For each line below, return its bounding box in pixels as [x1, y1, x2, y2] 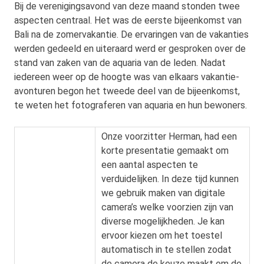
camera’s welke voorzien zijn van [101, 201, 233, 213]
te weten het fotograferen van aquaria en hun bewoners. [14, 99, 247, 111]
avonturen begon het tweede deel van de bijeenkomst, [14, 85, 240, 97]
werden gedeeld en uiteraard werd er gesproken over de [14, 42, 246, 54]
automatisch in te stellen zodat [101, 243, 232, 255]
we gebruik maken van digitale [101, 187, 225, 199]
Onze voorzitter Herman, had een [101, 130, 237, 142]
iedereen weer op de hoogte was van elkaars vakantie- [14, 71, 239, 82]
